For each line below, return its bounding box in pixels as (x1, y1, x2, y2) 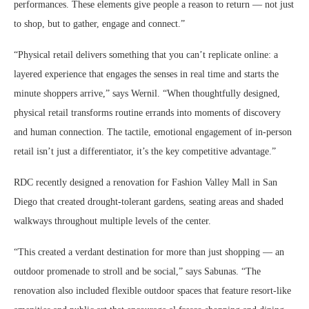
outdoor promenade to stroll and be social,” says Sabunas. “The (14, 266, 261, 277)
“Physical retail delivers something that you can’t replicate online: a (14, 49, 278, 60)
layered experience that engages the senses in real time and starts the (14, 68, 279, 79)
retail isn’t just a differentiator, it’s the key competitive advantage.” (14, 146, 276, 157)
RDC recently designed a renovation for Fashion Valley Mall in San (14, 177, 277, 188)
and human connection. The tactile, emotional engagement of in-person (14, 126, 292, 137)
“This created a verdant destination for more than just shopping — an (14, 246, 284, 257)
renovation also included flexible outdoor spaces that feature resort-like (14, 285, 291, 296)
